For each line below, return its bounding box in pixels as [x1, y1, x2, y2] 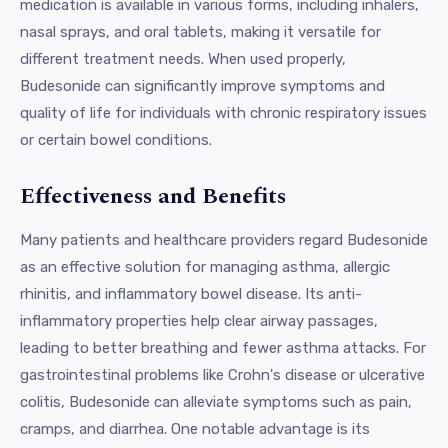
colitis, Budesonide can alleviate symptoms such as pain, [20, 392, 412, 411]
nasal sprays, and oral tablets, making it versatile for [20, 22, 381, 41]
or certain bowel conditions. [20, 130, 212, 149]
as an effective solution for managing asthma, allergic [20, 257, 390, 276]
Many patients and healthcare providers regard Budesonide [20, 230, 428, 249]
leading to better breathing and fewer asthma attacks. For [20, 338, 426, 357]
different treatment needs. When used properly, [20, 49, 346, 68]
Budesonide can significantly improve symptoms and [20, 76, 385, 95]
